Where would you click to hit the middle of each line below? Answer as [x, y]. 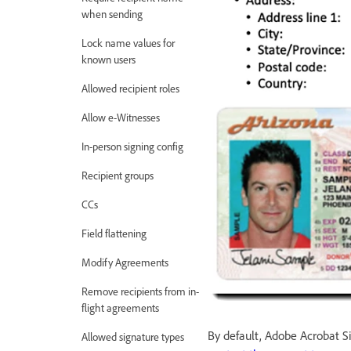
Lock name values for [128, 42]
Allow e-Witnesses [121, 117]
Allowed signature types [133, 336]
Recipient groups [118, 175]
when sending [112, 13]
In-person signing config [132, 146]
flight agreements [120, 307]
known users [109, 59]
